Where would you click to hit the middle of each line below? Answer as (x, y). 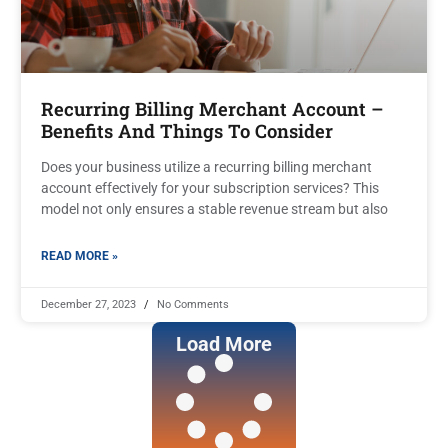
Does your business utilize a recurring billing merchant (206, 166)
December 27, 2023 (90, 304)
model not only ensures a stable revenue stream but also (214, 208)
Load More (224, 343)
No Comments (191, 304)
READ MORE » (79, 255)
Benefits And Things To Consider (187, 130)
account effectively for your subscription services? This (210, 187)
